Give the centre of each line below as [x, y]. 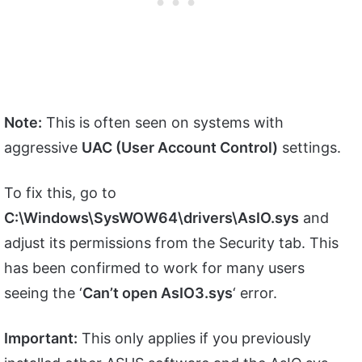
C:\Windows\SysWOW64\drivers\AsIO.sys [152, 217]
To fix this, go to [60, 192]
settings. [311, 147]
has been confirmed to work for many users [154, 267]
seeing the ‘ [43, 293]
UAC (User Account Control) [180, 147]
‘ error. [255, 293]
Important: [41, 338]
